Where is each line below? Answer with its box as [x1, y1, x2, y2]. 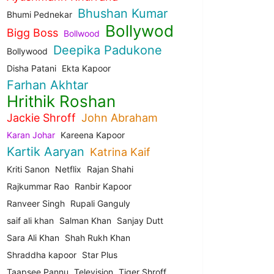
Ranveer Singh [7, 198, 65, 209]
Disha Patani [7, 63, 56, 73]
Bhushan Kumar [78, 6, 168, 21]
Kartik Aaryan [7, 144, 84, 159]
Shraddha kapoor [7, 250, 76, 260]
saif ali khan [7, 215, 54, 226]
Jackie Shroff [7, 111, 76, 124]
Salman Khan [59, 215, 111, 226]
